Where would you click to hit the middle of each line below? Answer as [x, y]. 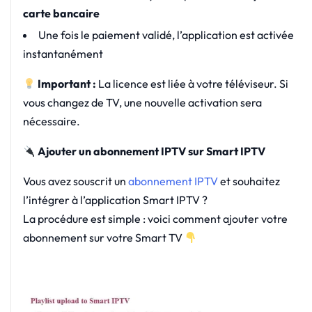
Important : [67, 84]
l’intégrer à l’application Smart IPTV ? [115, 200]
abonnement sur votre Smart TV [103, 238]
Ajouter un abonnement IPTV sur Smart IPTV [150, 151]
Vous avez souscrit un [75, 181]
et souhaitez [249, 181]
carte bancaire [61, 14]
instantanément [63, 54]
